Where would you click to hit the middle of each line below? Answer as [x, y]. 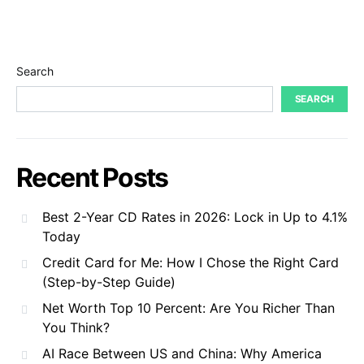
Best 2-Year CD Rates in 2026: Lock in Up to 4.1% [195, 217]
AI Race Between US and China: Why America [182, 353]
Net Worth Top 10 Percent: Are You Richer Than [188, 308]
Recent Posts [92, 178]
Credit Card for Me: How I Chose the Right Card [191, 262]
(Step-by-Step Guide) [109, 282]
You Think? [76, 327]
